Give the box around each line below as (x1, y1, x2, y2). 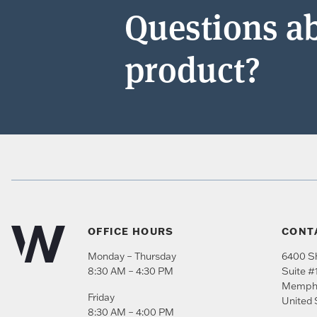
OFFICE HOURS (88, 224, 174, 238)
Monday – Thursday (88, 249, 176, 263)
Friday (88, 290, 115, 304)
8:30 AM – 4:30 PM (88, 264, 173, 277)
